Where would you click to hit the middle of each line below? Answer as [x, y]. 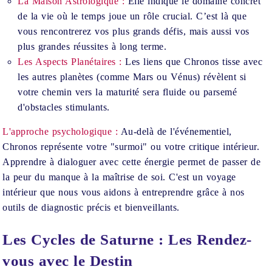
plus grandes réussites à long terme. [92, 46]
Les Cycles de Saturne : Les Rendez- [127, 240]
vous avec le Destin [68, 261]
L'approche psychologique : [60, 131]
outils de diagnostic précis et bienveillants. [91, 207]
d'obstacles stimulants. [64, 107]
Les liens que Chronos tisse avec [192, 62]
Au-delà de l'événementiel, [175, 131]
